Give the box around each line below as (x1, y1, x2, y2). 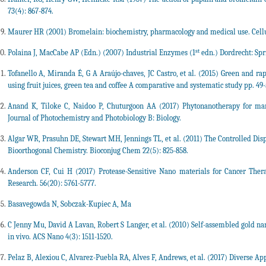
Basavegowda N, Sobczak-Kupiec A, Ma (7, 199, 131, 209)
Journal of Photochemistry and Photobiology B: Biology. (7, 113, 181, 123)
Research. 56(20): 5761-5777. (7, 179, 96, 188)
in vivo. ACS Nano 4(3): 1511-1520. (7, 232, 113, 242)
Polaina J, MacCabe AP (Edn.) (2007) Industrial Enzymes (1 (7, 48, 195, 58)
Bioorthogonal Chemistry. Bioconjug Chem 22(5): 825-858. (7, 146, 188, 156)
